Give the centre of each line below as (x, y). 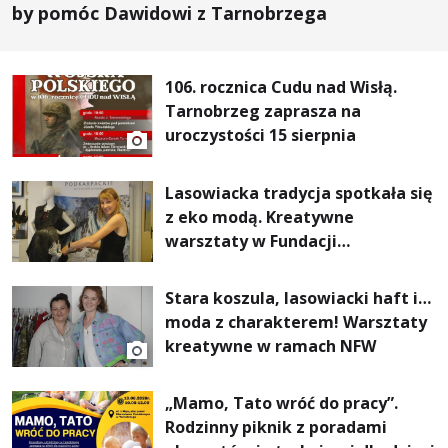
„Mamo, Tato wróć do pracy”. (282, 402)
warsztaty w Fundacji (251, 240)
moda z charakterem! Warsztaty (296, 321)
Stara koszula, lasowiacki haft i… (298, 297)
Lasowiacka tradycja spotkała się (299, 192)
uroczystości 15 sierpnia (261, 135)
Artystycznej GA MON (253, 264)
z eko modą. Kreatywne (260, 216)
